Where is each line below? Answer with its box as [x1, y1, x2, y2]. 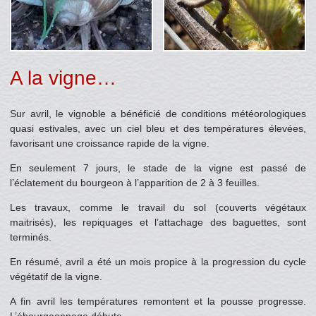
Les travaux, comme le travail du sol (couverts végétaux [10, 201, 306, 213]
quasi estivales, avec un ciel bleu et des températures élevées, [10, 122, 306, 134]
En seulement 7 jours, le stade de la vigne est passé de [10, 162, 306, 174]
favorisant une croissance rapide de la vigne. [10, 137, 209, 149]
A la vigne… [10, 67, 116, 90]
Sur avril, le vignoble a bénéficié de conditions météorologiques [10, 107, 306, 119]
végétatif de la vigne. [10, 270, 102, 282]
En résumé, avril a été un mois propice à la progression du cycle [10, 255, 306, 267]
